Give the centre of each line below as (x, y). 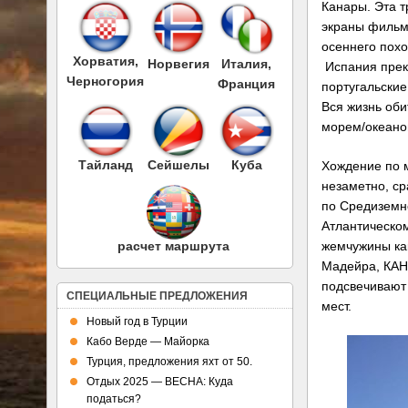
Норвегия (178, 63)
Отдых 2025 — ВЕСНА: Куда (160, 382)
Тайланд (105, 164)
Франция (246, 83)
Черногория (105, 81)
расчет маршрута (173, 245)
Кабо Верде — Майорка (148, 342)
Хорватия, (105, 61)
